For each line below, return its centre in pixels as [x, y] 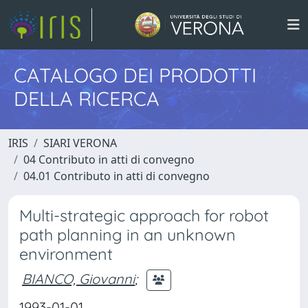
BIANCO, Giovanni [78, 278]
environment [66, 254]
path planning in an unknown [128, 235]
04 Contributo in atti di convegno [109, 159]
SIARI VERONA [80, 143]
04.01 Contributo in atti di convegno [117, 176]
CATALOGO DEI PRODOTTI [135, 75]
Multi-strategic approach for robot [144, 216]
